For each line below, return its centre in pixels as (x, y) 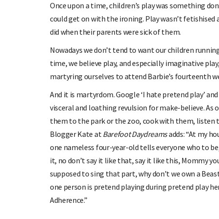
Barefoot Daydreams (135, 134)
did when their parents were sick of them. (115, 32)
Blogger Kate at (76, 134)
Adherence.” (69, 200)
